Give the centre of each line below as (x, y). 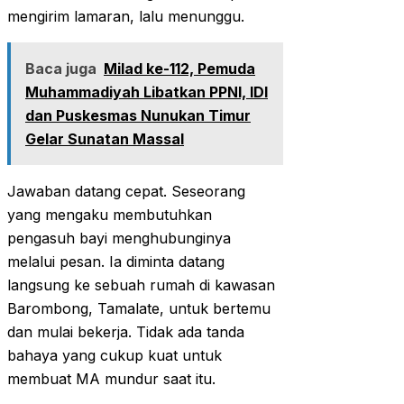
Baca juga (61, 69)
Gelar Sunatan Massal (105, 139)
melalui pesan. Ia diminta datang (116, 262)
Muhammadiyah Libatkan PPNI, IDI (147, 92)
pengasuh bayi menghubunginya (119, 239)
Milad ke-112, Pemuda (179, 69)
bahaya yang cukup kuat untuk (115, 356)
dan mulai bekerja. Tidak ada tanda (126, 332)
